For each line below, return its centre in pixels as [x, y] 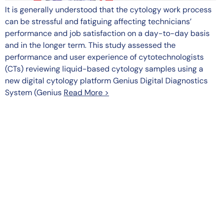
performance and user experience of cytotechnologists [104, 57]
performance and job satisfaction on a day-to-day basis [107, 33]
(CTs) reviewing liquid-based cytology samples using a [104, 69]
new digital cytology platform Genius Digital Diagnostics [106, 80]
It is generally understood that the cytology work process [108, 9]
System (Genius [34, 92]
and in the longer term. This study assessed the [90, 45]
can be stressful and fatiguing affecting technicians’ [98, 21]
